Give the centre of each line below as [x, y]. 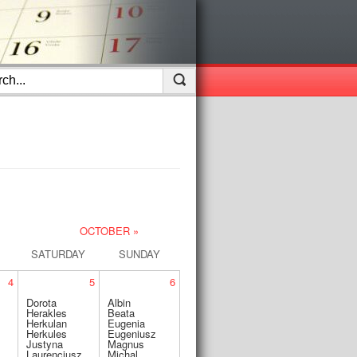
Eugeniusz [131, 333]
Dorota [41, 302]
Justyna [44, 344]
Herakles [46, 313]
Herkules [46, 333]
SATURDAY [58, 254]
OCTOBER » [109, 231]
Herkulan [46, 323]
